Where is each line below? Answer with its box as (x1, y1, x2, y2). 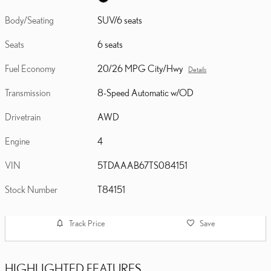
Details (188, 65, 207, 73)
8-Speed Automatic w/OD (97, 87, 194, 98)
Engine (5, 135, 30, 146)
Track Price (69, 218, 105, 228)
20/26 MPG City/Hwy (97, 62, 184, 74)
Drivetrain (5, 111, 41, 122)
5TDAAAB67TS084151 (97, 159, 188, 171)
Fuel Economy (5, 62, 56, 74)
